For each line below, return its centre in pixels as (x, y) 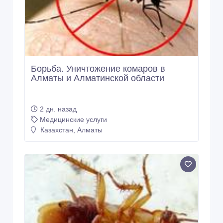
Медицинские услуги (73, 120)
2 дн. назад (58, 109)
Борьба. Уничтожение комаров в (98, 69)
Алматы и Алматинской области (98, 78)
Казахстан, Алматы (70, 130)
